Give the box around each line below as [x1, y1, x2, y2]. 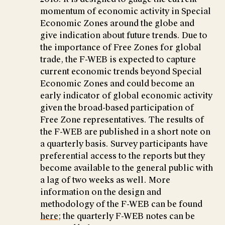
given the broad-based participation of [40, 102, 194, 113]
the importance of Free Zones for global [40, 42, 201, 53]
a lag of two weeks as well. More [40, 174, 170, 185]
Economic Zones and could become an [40, 78, 194, 89]
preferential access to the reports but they [40, 150, 205, 161]
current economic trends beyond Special [40, 66, 202, 77]
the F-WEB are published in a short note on [40, 126, 210, 137]
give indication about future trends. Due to [40, 30, 207, 41]
